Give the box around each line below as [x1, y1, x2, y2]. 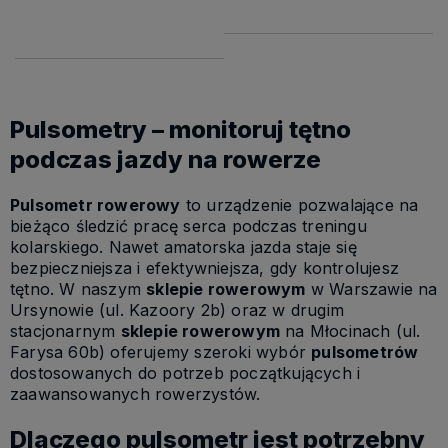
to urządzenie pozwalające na [180, 195, 419, 216]
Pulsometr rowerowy [10, 195, 181, 216]
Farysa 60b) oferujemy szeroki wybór [10, 342, 312, 363]
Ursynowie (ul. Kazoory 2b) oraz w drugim [10, 300, 345, 321]
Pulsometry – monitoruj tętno [10, 115, 351, 145]
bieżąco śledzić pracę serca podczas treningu [10, 216, 367, 237]
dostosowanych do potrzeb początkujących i [10, 363, 361, 384]
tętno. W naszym [10, 279, 147, 300]
